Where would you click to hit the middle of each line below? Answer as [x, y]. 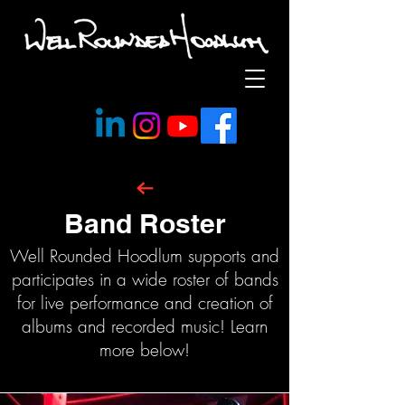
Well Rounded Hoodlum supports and [145, 256]
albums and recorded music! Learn [145, 326]
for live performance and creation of [145, 303]
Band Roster [145, 223]
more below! [145, 350]
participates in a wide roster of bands [145, 279]
